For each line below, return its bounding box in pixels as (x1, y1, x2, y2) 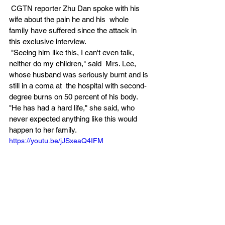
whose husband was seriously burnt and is (9, 70, 150, 79)
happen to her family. (9, 125, 78, 134)
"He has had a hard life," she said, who (9, 103, 137, 112)
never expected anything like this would (9, 114, 139, 123)
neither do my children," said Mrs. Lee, (9, 59, 138, 68)
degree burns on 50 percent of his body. (9, 92, 142, 101)
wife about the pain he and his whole (9, 15, 131, 24)
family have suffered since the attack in (9, 26, 139, 35)
